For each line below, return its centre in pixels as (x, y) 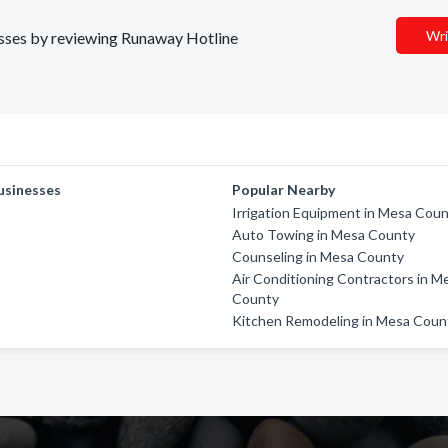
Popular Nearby (284, 189)
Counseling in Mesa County (318, 256)
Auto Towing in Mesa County (324, 234)
